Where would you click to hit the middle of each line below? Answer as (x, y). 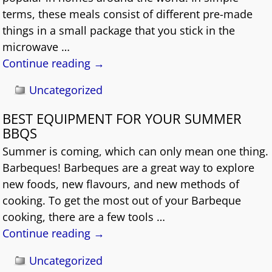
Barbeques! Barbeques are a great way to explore (129, 168)
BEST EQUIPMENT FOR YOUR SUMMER (122, 118)
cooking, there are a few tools (80, 217)
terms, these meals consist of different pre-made (128, 14)
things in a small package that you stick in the (119, 30)
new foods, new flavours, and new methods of (121, 184)
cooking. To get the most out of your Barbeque (122, 201)
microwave (32, 46)
